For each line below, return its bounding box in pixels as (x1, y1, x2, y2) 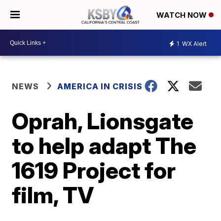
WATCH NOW (156, 10, 209, 20)
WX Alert (181, 39, 207, 47)
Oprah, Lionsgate (12, 107, 194, 135)
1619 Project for (12, 156, 176, 184)
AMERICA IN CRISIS (57, 81, 143, 91)
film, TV (12, 181, 94, 209)
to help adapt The (12, 132, 197, 159)
